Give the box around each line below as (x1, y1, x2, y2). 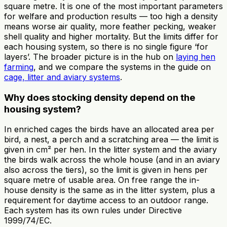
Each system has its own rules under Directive (4, 205, 182, 216)
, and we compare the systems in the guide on (33, 61, 211, 72)
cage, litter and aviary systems (4, 71, 120, 82)
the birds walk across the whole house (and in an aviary (4, 155, 220, 165)
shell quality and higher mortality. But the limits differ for (4, 31, 218, 42)
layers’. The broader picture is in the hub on (4, 51, 176, 62)
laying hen (176, 51, 215, 62)
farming (4, 61, 33, 72)
